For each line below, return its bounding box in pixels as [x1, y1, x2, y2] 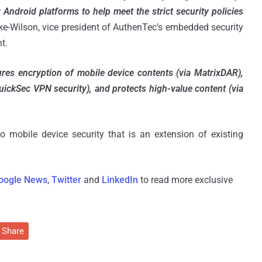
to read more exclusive [138, 174, 233, 185]
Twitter [51, 174, 81, 185]
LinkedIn [102, 174, 138, 185]
